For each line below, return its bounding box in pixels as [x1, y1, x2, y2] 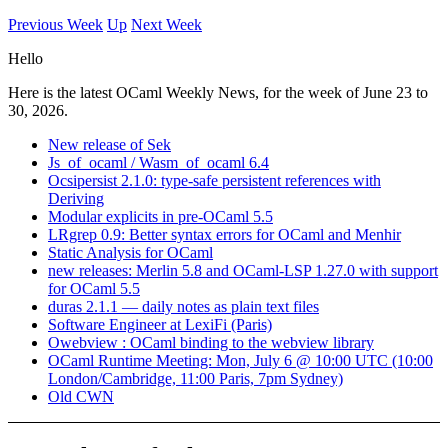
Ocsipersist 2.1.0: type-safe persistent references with [48, 172, 381, 189]
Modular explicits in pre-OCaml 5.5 [48, 208, 273, 225]
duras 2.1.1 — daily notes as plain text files [48, 298, 319, 315]
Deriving [48, 190, 104, 207]
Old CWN [48, 388, 114, 405]
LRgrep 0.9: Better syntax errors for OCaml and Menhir [48, 226, 401, 243]
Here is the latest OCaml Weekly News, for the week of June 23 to [8, 84, 428, 101]
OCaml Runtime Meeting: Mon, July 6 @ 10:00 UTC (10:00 [48, 352, 433, 369]
